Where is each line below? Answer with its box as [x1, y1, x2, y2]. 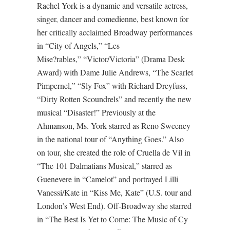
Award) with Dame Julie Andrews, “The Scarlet [36, 67, 193, 78]
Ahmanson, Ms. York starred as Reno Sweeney [36, 120, 190, 131]
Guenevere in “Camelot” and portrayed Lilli [36, 174, 178, 185]
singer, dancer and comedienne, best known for [36, 13, 188, 25]
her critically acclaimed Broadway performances [36, 27, 193, 38]
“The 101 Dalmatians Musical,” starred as [36, 160, 172, 171]
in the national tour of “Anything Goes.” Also [36, 133, 184, 145]
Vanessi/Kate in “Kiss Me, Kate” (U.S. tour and [36, 187, 191, 198]
